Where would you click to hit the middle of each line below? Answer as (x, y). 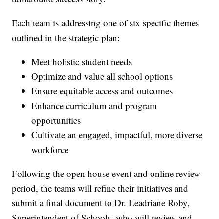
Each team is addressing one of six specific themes (106, 22)
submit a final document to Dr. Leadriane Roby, (101, 202)
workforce (50, 149)
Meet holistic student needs (82, 61)
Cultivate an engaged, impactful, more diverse (117, 134)
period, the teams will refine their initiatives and (100, 188)
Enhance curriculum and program (94, 105)
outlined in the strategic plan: (66, 37)
